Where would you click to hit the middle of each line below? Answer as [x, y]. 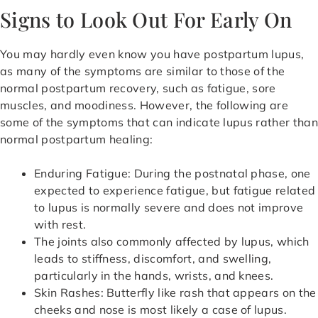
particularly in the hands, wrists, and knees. [154, 276]
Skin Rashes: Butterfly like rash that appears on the [175, 293]
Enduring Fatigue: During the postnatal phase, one [172, 174]
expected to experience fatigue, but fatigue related [175, 191]
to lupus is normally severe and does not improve [169, 208]
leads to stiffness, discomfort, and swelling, [153, 259]
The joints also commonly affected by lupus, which [172, 242]
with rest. [60, 225]
